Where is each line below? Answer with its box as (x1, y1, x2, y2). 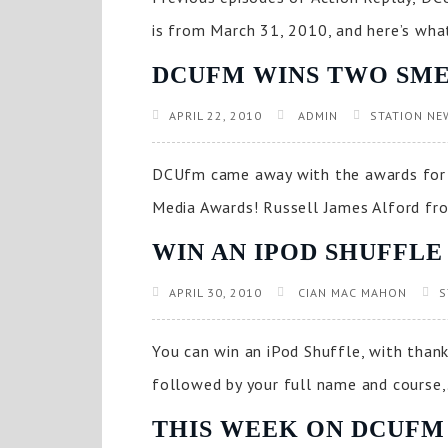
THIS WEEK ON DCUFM (152, 416, 445, 442)
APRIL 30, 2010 (169, 285, 262, 300)
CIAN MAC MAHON (294, 285, 407, 300)
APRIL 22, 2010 (169, 108, 262, 123)
